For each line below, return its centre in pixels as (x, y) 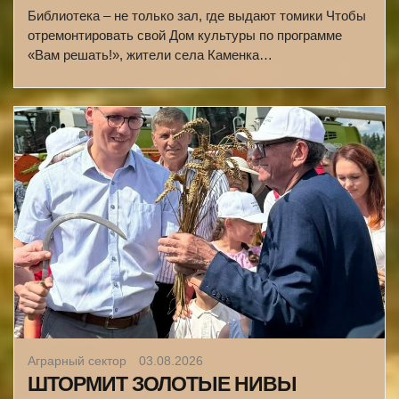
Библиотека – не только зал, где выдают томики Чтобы (197, 16)
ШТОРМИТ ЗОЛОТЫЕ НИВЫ (162, 384)
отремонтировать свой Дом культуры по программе (185, 35)
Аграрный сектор (79, 361)
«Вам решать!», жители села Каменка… (150, 55)
